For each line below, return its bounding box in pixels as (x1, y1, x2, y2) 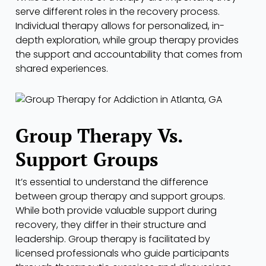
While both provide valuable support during (15, 204, 217, 218)
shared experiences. (15, 61, 108, 75)
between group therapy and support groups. (15, 189, 225, 204)
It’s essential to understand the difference (15, 175, 208, 189)
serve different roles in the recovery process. (15, 4, 220, 18)
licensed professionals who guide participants (15, 246, 229, 261)
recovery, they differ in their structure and (15, 218, 206, 232)
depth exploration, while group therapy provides (15, 33, 239, 47)
